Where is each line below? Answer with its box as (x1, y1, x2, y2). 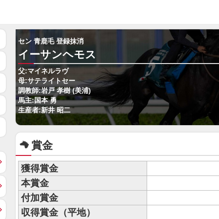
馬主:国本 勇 (18, 97, 57, 104)
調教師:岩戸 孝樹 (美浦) (18, 87, 91, 94)
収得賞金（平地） (21, 207, 95, 218)
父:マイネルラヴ (18, 67, 68, 75)
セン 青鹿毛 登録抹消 (18, 38, 84, 45)
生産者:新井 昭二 (18, 107, 70, 114)
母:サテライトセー (18, 77, 75, 85)
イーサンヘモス (18, 48, 96, 61)
